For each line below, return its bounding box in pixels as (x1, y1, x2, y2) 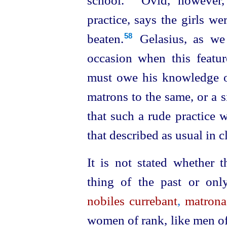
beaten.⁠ (87, 31, 124, 46)
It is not (87, 155, 137, 169)
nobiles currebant (87, 194, 177, 208)
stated (137, 155, 167, 169)
